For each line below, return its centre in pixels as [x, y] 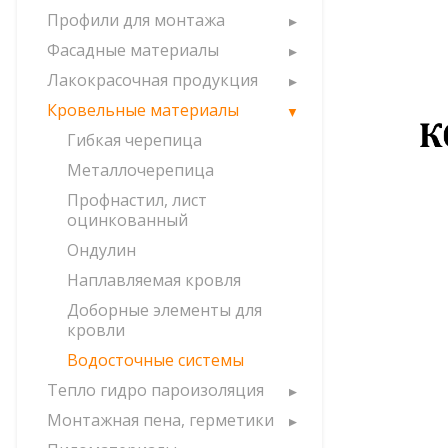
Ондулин [101, 250]
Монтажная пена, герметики [160, 420]
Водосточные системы [155, 360]
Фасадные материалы [133, 50]
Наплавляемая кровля [154, 280]
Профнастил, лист [137, 200]
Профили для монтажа [136, 20]
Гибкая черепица [134, 140]
